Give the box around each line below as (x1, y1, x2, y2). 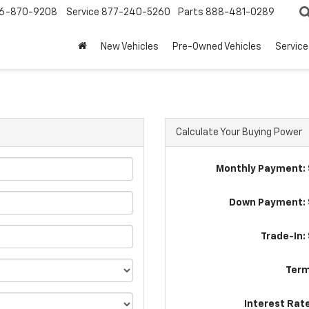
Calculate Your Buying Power (176, 128, 302, 137)
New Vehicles (101, 42, 159, 52)
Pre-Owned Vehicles (172, 42, 261, 52)
